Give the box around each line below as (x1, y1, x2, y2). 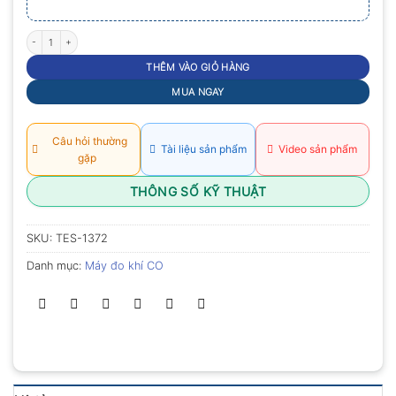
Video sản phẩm (273, 142, 358, 156)
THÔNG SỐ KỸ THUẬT (129, 183, 267, 199)
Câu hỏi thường (46, 133, 127, 148)
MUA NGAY (171, 85, 225, 98)
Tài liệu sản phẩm (155, 142, 247, 156)
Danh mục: (27, 258, 85, 272)
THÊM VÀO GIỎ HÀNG (146, 60, 250, 73)
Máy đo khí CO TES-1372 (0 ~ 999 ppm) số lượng (26, 30, 225, 42)
